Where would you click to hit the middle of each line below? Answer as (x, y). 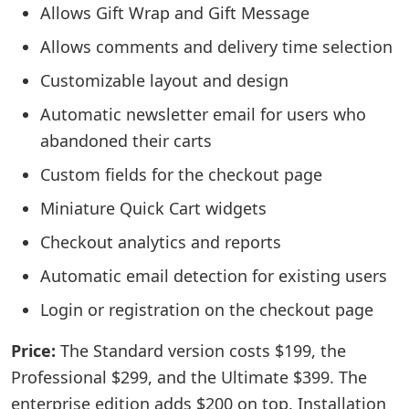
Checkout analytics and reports (161, 242)
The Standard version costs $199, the (201, 351)
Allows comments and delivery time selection (216, 47)
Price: (33, 351)
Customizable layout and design (164, 80)
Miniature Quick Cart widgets (153, 208)
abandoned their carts (126, 141)
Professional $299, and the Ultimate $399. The (189, 377)
